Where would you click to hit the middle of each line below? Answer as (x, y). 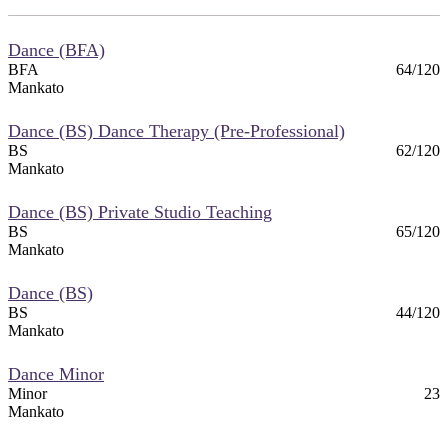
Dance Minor (56, 373)
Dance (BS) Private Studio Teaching (140, 211)
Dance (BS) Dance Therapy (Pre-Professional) (176, 130)
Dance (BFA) (56, 49)
